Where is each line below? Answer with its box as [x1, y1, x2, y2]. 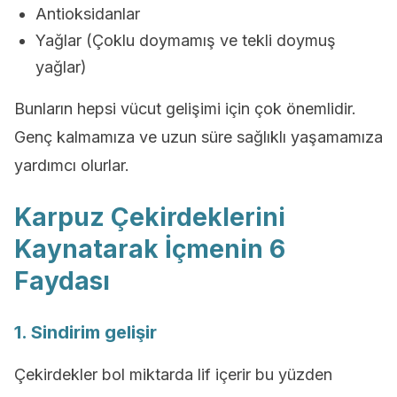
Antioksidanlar [35, 4, 140, 23]
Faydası [14, 266, 110, 296]
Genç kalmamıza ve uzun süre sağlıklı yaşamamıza [14, 128, 383, 146]
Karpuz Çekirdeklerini [14, 202, 285, 232]
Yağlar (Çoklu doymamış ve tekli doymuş [35, 31, 336, 50]
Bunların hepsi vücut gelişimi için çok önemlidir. [14, 99, 356, 118]
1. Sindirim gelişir [14, 322, 157, 343]
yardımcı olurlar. [14, 156, 129, 175]
